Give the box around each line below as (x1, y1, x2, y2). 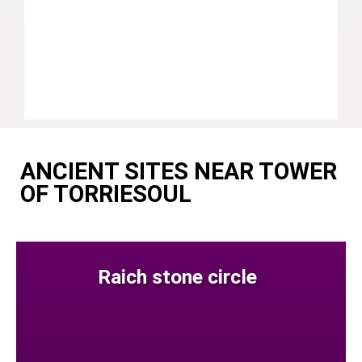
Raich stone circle (97, 264, 257, 288)
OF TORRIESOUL (20, 179, 192, 208)
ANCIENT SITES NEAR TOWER (20, 157, 337, 185)
